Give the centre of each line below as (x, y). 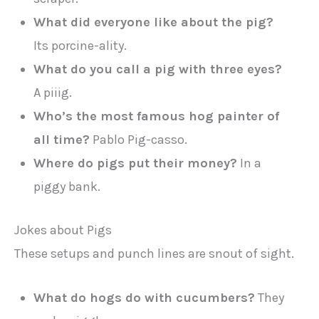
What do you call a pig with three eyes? (158, 69)
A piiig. (53, 93)
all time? (62, 140)
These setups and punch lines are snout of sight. (154, 253)
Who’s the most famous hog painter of (157, 116)
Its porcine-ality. (80, 46)
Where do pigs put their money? (136, 163)
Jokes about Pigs (63, 230)
